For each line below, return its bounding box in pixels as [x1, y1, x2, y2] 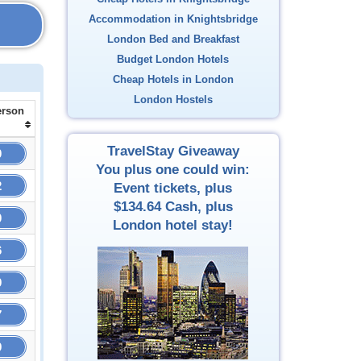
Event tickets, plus [114, 180, 233, 196]
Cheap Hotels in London [112, 74, 234, 85]
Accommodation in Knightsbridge [88, 14, 258, 25]
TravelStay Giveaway [106, 143, 239, 159]
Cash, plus [160, 199, 233, 214]
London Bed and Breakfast [106, 34, 239, 45]
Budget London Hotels [117, 54, 230, 65]
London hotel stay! [113, 218, 234, 233]
